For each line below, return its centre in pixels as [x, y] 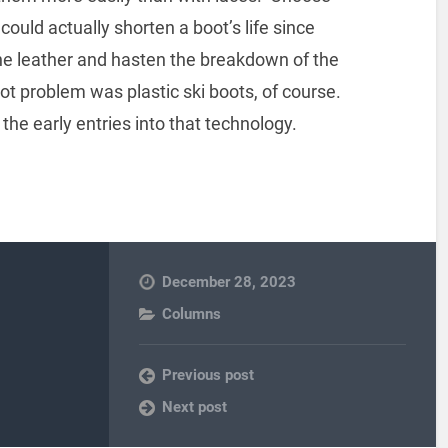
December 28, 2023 [229, 281]
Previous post [208, 374]
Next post [195, 406]
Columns [192, 313]
